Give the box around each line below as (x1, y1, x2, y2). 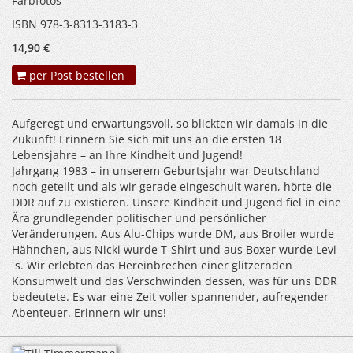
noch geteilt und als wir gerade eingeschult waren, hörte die (12, 179, 332, 194)
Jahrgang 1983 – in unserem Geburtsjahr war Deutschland (12, 163, 320, 178)
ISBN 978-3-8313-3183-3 (12, 17, 138, 32)
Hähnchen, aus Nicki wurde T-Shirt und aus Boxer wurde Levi (12, 242, 336, 257)
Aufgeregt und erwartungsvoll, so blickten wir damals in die (12, 116, 328, 131)
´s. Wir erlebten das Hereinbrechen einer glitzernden (12, 258, 292, 273)
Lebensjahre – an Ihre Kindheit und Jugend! (12, 147, 243, 162)
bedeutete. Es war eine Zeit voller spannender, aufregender (12, 289, 329, 304)
